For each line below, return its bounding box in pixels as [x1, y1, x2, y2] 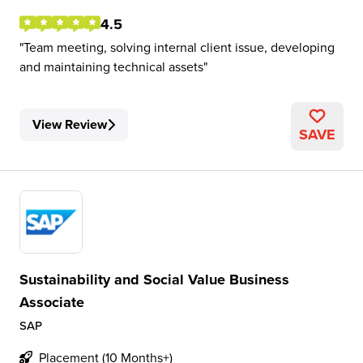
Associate [19, 292, 84, 313]
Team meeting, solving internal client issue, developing [23, 38, 335, 56]
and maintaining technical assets [19, 58, 203, 75]
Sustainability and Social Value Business [19, 269, 289, 290]
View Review [32, 115, 107, 134]
